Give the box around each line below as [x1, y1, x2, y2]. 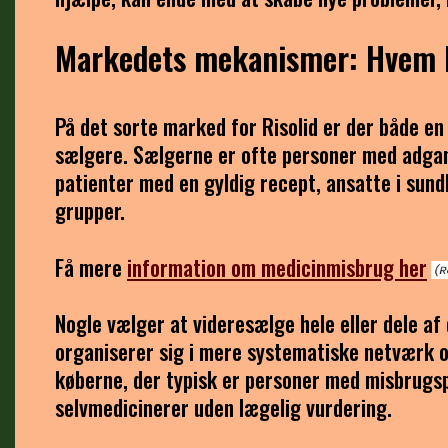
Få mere [55, 250, 127, 283]
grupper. [55, 194, 125, 227]
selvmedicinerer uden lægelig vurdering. [55, 391, 392, 424]
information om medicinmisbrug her [127, 250, 427, 283]
